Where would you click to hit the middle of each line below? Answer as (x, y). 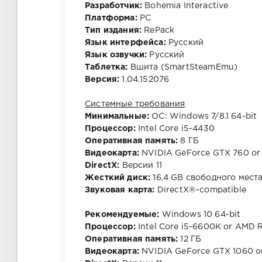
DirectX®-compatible (200, 190)
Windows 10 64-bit (200, 215)
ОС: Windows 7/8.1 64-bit (203, 117)
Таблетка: (106, 68)
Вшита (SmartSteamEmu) (183, 68)
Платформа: (111, 18)
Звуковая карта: (120, 190)
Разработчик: (114, 6)
